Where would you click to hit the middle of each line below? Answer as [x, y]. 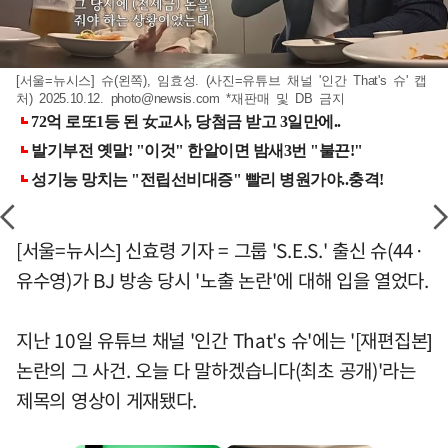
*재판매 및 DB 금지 [282, 98]
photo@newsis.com [165, 98]
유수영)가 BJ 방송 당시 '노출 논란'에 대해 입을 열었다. [222, 279]
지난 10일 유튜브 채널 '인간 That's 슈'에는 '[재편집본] [224, 339]
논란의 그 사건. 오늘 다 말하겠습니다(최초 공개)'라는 [216, 369]
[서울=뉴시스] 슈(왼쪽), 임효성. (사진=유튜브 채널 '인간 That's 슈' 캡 [221, 80]
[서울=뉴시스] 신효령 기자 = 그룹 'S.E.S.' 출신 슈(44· [220, 249]
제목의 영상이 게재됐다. [107, 399]
